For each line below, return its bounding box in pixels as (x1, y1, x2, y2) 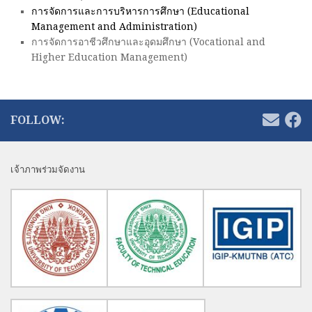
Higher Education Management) (31, 52, 187, 63)
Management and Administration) (31, 21, 197, 33)
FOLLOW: (10, 114, 65, 127)
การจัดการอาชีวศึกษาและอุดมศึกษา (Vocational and (31, 36, 265, 48)
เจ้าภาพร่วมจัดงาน (10, 164, 85, 175)
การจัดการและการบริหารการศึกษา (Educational (31, 6, 249, 17)
